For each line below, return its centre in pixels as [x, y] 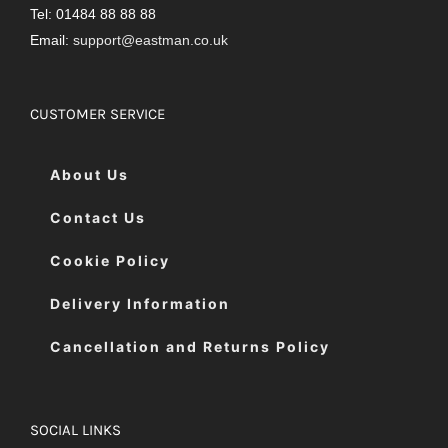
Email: [51, 40]
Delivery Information [140, 304]
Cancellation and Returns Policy [190, 347]
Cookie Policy [110, 261]
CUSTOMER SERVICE [97, 114]
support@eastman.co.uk [150, 40]
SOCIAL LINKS [75, 430]
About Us [89, 175]
